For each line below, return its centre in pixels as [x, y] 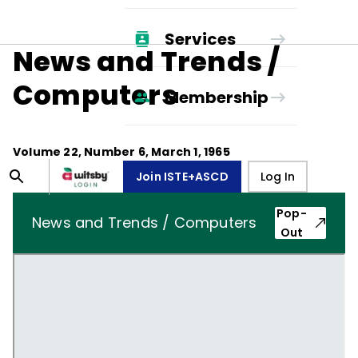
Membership [216, 97]
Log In [277, 177]
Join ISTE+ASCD [182, 177]
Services [200, 39]
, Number [108, 152]
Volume [38, 152]
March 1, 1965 [191, 152]
